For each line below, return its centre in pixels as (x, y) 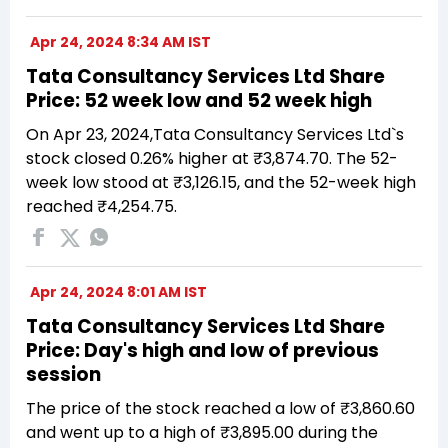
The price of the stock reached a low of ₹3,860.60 (220, 408)
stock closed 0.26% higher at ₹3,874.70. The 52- (212, 158)
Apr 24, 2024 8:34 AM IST (120, 41)
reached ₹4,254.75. (101, 206)
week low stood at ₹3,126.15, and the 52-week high (221, 182)
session (63, 374)
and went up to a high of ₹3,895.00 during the (202, 432)
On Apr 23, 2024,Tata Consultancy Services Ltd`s (215, 134)
